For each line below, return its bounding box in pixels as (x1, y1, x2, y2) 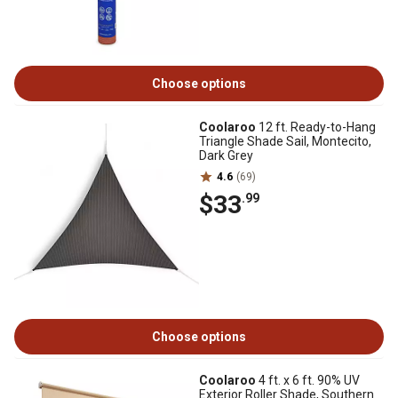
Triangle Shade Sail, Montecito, (199, 134, 371, 148)
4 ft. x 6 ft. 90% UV (256, 373, 360, 387)
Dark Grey (199, 148, 253, 163)
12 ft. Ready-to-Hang (256, 120, 376, 134)
